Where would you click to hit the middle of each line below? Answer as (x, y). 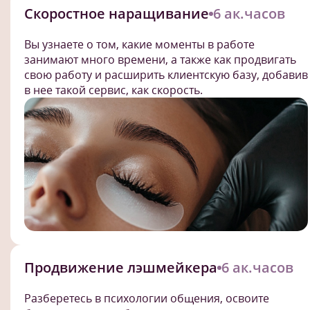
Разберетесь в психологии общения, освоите (147, 298)
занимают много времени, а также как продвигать (160, 59)
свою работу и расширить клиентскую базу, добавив (166, 74)
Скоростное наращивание (117, 13)
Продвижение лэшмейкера (121, 267)
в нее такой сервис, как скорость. (113, 90)
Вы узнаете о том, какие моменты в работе (139, 44)
